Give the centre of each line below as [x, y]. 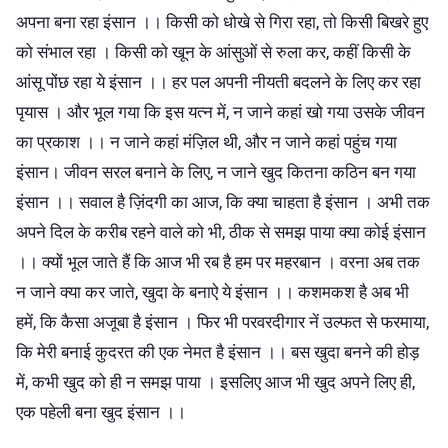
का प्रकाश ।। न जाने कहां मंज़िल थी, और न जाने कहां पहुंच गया [206, 141]
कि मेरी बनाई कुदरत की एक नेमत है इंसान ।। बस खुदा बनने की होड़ [217, 351]
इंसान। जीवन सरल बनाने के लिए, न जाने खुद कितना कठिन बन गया [216, 171]
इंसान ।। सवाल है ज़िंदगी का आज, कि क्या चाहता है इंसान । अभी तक [223, 201]
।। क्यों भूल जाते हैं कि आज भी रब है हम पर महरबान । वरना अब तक [218, 261]
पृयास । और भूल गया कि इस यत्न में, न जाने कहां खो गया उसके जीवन [220, 111]
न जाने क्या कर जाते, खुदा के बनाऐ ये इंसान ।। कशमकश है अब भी [212, 291]
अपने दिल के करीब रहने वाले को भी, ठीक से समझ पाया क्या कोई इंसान [221, 231]
